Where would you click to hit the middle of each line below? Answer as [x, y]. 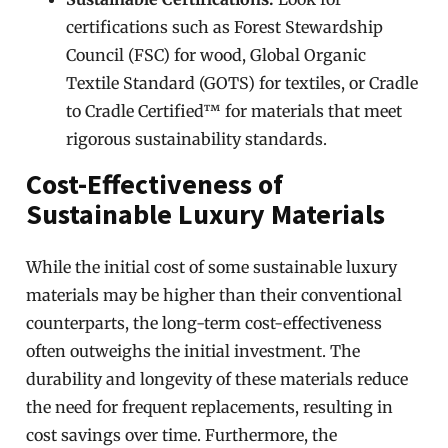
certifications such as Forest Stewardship [225, 27]
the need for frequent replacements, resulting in [210, 407]
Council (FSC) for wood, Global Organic [216, 55]
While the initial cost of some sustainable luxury [212, 267]
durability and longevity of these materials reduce [217, 379]
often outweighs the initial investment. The [193, 351]
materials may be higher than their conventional [214, 295]
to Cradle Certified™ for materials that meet [234, 111]
